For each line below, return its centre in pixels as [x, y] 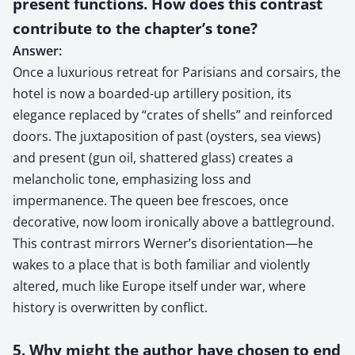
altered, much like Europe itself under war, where [159, 286]
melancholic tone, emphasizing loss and [132, 179]
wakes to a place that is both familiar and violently [161, 264]
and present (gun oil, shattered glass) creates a [153, 157]
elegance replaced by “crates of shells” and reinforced [173, 115]
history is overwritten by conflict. [110, 307]
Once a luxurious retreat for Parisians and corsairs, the [177, 72]
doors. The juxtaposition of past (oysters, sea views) [167, 136]
